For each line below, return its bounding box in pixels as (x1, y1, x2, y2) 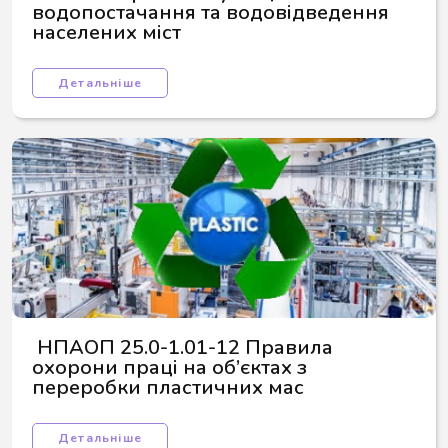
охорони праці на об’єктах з (32, 354, 312, 381)
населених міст (32, 19, 181, 46)
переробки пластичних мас (32, 374, 304, 401)
